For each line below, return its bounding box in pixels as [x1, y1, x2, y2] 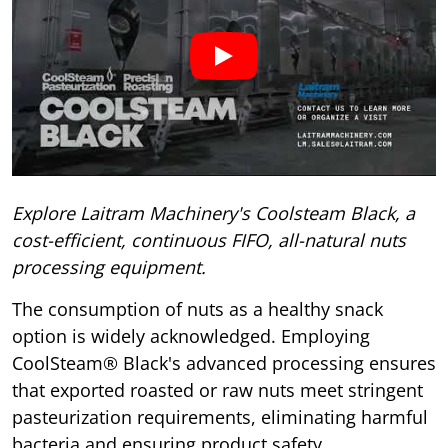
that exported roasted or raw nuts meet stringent [12, 377, 423, 402]
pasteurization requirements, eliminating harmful [12, 404, 428, 429]
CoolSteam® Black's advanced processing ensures [12, 350, 436, 375]
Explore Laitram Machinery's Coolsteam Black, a [12, 200, 415, 225]
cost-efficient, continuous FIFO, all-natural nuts [12, 227, 406, 252]
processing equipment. [12, 254, 206, 279]
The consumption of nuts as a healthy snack [12, 296, 383, 321]
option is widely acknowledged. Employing [12, 323, 370, 348]
